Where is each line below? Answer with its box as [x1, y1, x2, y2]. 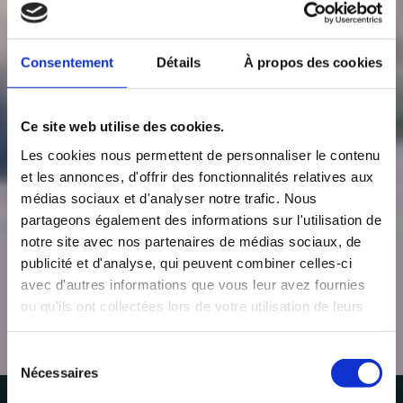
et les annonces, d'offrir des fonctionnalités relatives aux [21, 168, 374, 184]
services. [21, 319, 79, 336]
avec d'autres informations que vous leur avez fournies [21, 276, 365, 292]
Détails [157, 54, 201, 70]
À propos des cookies [244, 54, 382, 70]
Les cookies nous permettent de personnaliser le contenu [21, 147, 381, 163]
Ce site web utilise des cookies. [21, 118, 224, 134]
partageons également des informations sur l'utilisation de [21, 211, 381, 228]
